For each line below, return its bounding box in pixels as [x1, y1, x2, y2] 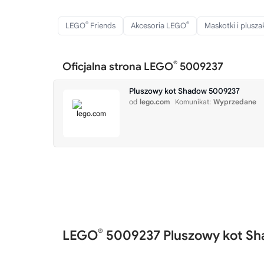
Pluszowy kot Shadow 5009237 [129, 86, 240, 96]
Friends [88, 21, 115, 31]
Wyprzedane [213, 97, 256, 106]
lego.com [140, 97, 170, 106]
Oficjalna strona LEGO [62, 60, 173, 73]
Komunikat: [175, 97, 211, 106]
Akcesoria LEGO [131, 21, 186, 31]
